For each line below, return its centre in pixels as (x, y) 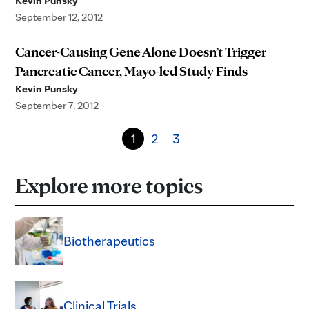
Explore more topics (109, 185)
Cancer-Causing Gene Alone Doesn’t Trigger (141, 52)
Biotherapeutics (109, 241)
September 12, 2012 (59, 17)
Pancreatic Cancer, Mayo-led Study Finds (131, 71)
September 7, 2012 (57, 105)
